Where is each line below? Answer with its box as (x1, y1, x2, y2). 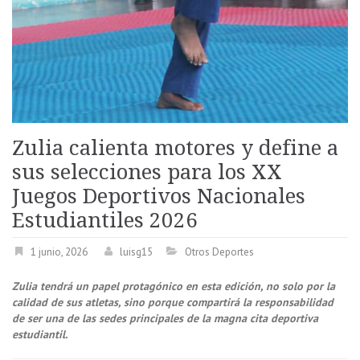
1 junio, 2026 (31, 244, 88, 259)
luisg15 (120, 244, 153, 259)
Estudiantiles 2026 (12, 207, 198, 232)
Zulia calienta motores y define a (12, 135, 338, 160)
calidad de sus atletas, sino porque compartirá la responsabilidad (12, 294, 333, 309)
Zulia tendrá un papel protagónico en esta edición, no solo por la (12, 278, 335, 293)
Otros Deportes (185, 244, 254, 259)
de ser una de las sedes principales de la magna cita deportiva (12, 310, 318, 325)
